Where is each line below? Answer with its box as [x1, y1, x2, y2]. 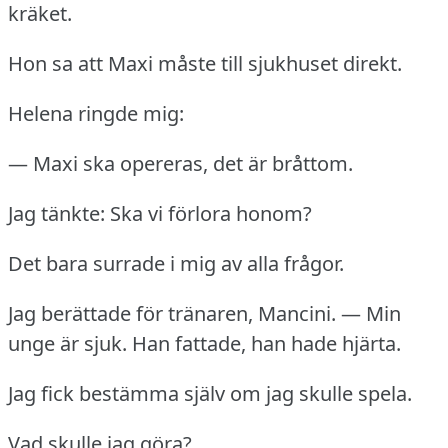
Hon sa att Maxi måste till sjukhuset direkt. [8, 50, 402, 78]
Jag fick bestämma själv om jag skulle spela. [8, 380, 412, 408]
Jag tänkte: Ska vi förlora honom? [8, 200, 312, 228]
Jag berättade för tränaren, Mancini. [8, 300, 336, 328]
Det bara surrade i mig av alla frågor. [8, 250, 344, 278]
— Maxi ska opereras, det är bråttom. [8, 150, 353, 178]
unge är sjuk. [8, 330, 127, 358]
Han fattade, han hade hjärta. [132, 330, 401, 358]
